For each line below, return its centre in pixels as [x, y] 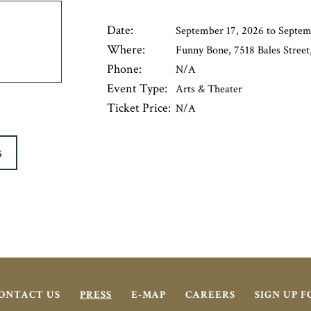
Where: [126, 50]
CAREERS [210, 295]
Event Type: [137, 89]
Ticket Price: [138, 108]
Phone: [124, 69]
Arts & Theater [209, 89]
